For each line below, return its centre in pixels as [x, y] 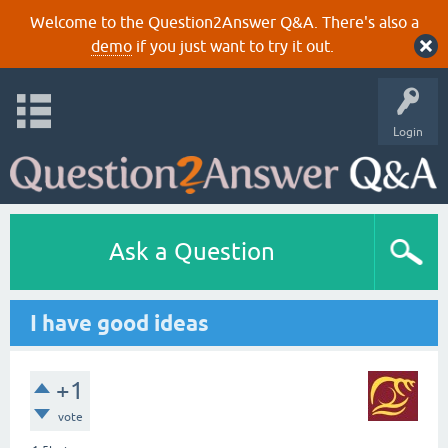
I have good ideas [119, 323]
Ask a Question [192, 251]
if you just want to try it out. [232, 46]
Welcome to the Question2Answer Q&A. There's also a [224, 22]
